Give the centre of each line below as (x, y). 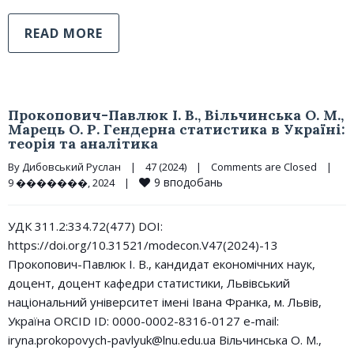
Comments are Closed (264, 167)
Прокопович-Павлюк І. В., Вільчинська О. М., (176, 115)
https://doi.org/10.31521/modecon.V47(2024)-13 (143, 245)
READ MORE (64, 33)
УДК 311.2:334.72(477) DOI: (85, 226)
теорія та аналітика (83, 143)
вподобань (193, 182)
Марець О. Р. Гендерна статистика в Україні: (177, 129)
